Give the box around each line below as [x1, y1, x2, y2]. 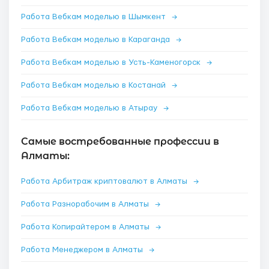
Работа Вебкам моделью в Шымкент [21, 13, 168, 21]
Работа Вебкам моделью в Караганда [21, 35, 172, 44]
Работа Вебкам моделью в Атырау [21, 104, 160, 112]
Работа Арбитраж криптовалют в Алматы [21, 177, 190, 186]
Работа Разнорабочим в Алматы [21, 200, 151, 208]
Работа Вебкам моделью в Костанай [21, 81, 168, 89]
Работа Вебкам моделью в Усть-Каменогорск [21, 58, 203, 67]
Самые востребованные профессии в [21, 136, 219, 147]
